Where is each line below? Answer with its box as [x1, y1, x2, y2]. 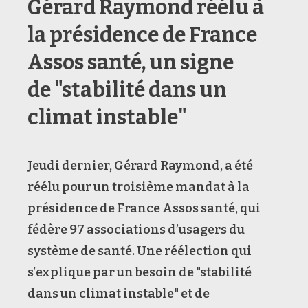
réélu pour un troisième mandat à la [27, 179, 250, 195]
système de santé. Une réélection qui [27, 243, 252, 258]
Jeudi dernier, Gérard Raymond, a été [27, 157, 253, 173]
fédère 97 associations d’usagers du [27, 221, 245, 237]
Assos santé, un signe [27, 49, 234, 75]
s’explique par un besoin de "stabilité [27, 264, 252, 280]
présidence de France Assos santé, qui [27, 200, 261, 216]
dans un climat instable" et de [27, 285, 210, 301]
